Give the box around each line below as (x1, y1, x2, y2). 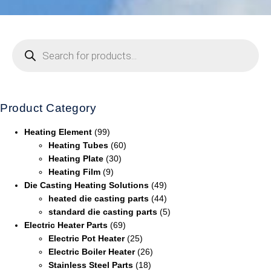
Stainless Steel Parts (48, 260, 133, 270)
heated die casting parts (48, 193, 149, 203)
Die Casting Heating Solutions (24, 180, 149, 190)
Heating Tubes (48, 140, 108, 150)
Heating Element (24, 126, 92, 137)
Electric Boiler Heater (48, 246, 135, 256)
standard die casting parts (48, 206, 157, 217)
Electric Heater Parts (24, 220, 108, 230)
